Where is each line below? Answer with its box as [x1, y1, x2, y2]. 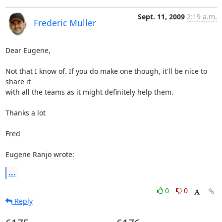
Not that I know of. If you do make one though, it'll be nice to [5, 66, 207, 76]
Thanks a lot [5, 108, 46, 117]
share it [5, 77, 33, 86]
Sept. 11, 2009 [137, 12, 185, 21]
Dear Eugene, [5, 46, 51, 55]
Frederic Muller [33, 17, 96, 29]
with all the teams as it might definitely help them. [5, 87, 173, 97]
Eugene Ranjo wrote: [5, 150, 74, 159]
